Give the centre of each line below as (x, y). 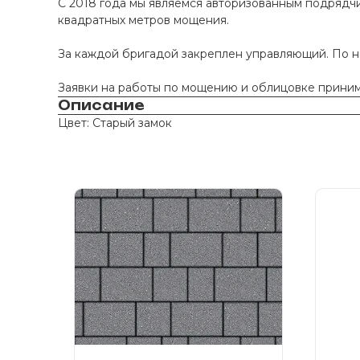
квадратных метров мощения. (145, 20)
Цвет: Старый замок (115, 123)
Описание (101, 105)
